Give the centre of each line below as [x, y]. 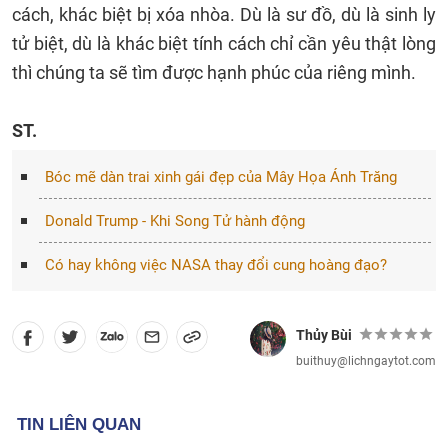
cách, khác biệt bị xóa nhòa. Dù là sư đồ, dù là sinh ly [224, 14]
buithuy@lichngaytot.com [366, 361]
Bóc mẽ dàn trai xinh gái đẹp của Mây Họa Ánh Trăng [220, 177]
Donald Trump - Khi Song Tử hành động [174, 221]
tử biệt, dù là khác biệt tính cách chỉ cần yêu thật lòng [224, 43]
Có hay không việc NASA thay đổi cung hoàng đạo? [215, 265]
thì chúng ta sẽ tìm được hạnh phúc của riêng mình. [214, 72]
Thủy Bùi [324, 335]
